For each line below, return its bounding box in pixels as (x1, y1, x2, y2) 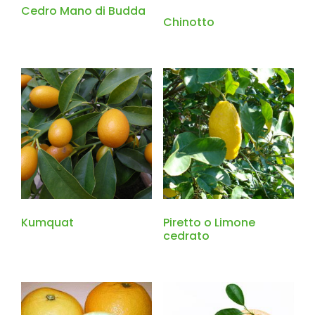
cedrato (162, 228, 210, 245)
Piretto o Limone (162, 214, 255, 231)
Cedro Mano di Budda (21, 3, 146, 20)
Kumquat (21, 214, 74, 231)
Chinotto (162, 14, 214, 31)
